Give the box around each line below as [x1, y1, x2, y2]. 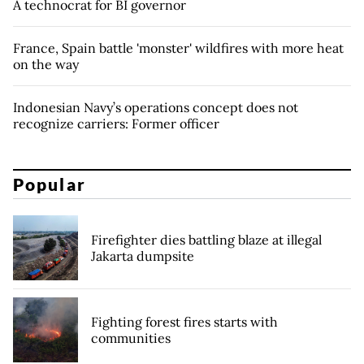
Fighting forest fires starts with [91, 314, 278, 331]
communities [91, 330, 171, 347]
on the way [13, 55, 79, 72]
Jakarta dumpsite [91, 248, 194, 265]
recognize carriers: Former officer [13, 115, 219, 132]
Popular [13, 174, 86, 195]
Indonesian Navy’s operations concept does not [13, 98, 298, 115]
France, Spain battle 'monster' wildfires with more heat [13, 39, 344, 56]
